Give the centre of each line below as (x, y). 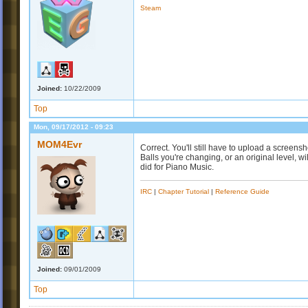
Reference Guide (242, 191)
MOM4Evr (59, 144)
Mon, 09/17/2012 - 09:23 (74, 127)
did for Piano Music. (177, 167)
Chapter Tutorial (184, 191)
